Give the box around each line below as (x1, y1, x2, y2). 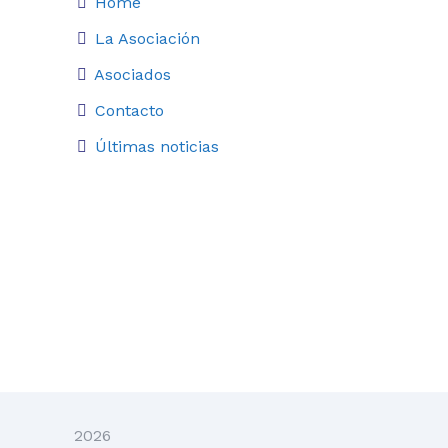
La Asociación (95, 29, 200, 48)
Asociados (94, 65, 171, 84)
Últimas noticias (95, 137, 219, 156)
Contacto (95, 101, 164, 120)
